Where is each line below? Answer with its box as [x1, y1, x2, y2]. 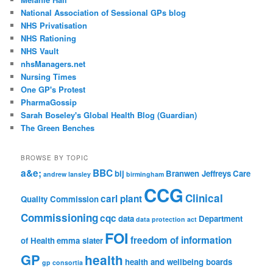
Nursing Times [21, 70, 77, 82]
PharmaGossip [21, 96, 77, 108]
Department [199, 213, 243, 225]
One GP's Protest [21, 83, 86, 95]
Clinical [185, 191, 224, 206]
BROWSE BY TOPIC [21, 154, 89, 163]
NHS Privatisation [21, 19, 88, 31]
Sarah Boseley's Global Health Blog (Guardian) [21, 108, 197, 121]
